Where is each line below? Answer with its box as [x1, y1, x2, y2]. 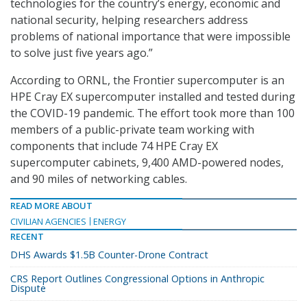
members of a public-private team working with [10, 122, 254, 138]
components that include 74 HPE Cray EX [10, 138, 218, 154]
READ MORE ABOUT [10, 199, 93, 212]
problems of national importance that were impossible [10, 29, 291, 45]
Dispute [10, 282, 46, 295]
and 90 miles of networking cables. [10, 171, 187, 187]
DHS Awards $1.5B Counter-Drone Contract [10, 248, 208, 262]
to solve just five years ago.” [10, 45, 153, 61]
